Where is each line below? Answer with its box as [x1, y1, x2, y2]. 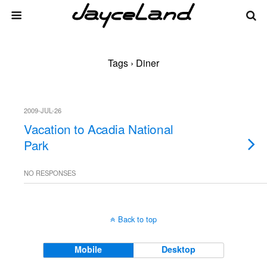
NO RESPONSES [24, 168, 76, 178]
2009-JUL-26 [24, 105, 61, 115]
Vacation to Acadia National [24, 120, 173, 138]
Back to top [118, 213, 157, 225]
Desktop [162, 243, 196, 255]
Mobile [74, 243, 103, 255]
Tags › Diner [108, 56, 159, 70]
